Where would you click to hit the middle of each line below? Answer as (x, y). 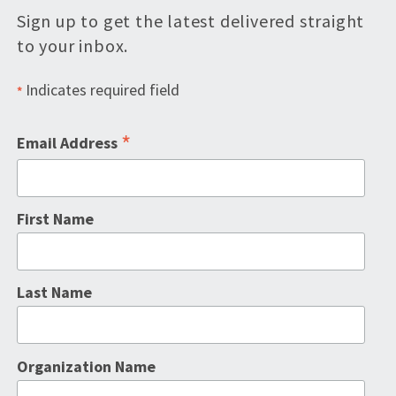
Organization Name (86, 366)
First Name (55, 219)
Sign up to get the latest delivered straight (191, 20)
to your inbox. (73, 45)
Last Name (54, 293)
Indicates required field (101, 89)
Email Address (69, 142)
